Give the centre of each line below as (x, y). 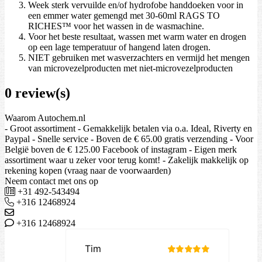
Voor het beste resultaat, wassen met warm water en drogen (137, 37)
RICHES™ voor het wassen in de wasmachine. (116, 26)
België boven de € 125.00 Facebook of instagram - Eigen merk (121, 149)
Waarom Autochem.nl (45, 118)
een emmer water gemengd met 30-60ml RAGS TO (124, 16)
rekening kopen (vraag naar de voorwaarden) (88, 170)
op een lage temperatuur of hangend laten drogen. (119, 47)
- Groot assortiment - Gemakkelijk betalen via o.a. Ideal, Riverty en (128, 128)
